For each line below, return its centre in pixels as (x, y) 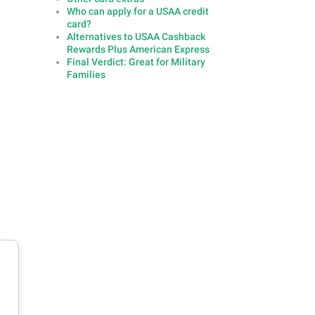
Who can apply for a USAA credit (137, 12)
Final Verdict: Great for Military (136, 62)
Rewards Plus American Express (138, 50)
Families (86, 75)
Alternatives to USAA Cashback (136, 37)
